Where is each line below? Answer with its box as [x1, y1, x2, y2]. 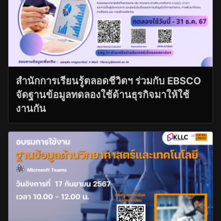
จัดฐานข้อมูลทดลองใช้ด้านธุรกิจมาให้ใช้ [16, 89, 189, 101]
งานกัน [16, 103, 46, 115]
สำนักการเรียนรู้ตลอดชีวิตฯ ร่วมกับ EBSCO [16, 75, 201, 87]
